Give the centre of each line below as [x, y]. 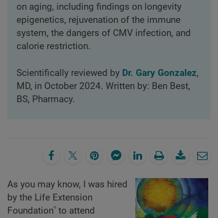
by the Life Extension [50, 198]
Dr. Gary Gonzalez [159, 73]
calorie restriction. [53, 46]
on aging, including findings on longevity [99, 7]
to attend [75, 211]
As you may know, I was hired [67, 185]
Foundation [30, 211]
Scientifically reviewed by [69, 73]
